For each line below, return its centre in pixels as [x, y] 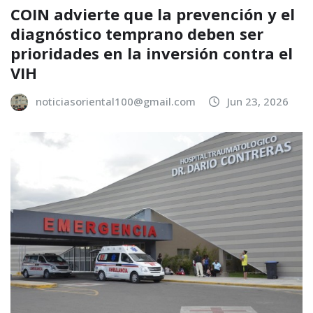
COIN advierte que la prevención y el [153, 14]
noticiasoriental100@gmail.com [116, 101]
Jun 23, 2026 [258, 101]
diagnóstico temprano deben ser [137, 33]
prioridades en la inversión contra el [152, 53]
